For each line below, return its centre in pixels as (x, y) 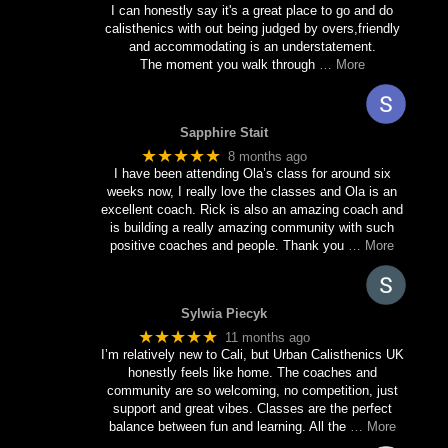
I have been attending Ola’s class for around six (252, 174)
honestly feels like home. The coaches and (252, 373)
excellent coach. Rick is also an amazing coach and (252, 210)
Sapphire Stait (224, 132)
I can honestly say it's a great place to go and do (252, 10)
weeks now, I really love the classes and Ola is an (252, 192)
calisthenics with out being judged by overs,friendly (252, 28)
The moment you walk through (227, 64)
